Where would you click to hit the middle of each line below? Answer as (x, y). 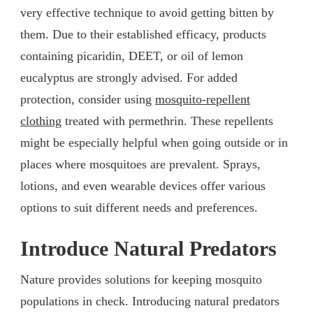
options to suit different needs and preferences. (139, 207)
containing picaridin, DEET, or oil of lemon (132, 56)
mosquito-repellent (203, 99)
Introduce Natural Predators (148, 248)
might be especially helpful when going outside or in (154, 142)
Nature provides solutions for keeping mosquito (141, 279)
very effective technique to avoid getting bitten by (147, 12)
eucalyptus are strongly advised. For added (129, 77)
